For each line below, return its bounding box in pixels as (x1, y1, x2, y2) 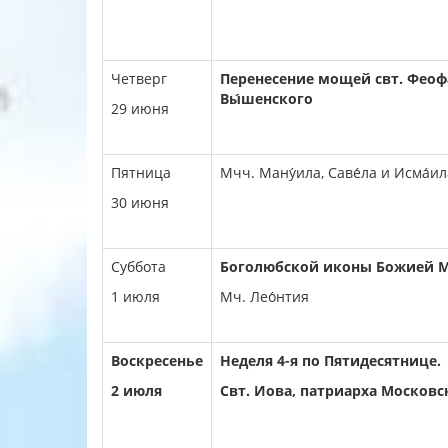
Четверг (111, 69, 167, 88)
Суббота (111, 257, 166, 276)
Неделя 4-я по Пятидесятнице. (220, 351, 441, 370)
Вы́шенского (220, 89, 313, 108)
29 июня (111, 99, 169, 118)
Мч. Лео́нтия (220, 287, 309, 306)
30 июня (111, 193, 169, 212)
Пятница (111, 163, 171, 182)
